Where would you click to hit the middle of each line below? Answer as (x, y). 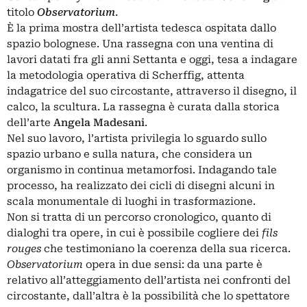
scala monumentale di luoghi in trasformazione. (131, 202)
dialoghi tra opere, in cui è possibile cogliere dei (134, 233)
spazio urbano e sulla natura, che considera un (130, 155)
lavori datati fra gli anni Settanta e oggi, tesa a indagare (152, 60)
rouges (24, 249)
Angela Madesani (99, 123)
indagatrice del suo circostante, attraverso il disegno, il (152, 91)
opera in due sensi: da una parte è (173, 265)
